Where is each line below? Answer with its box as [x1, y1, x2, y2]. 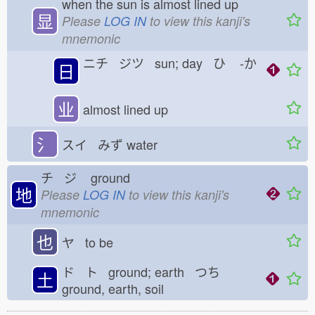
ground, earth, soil [62, 279, 174, 297]
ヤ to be [62, 233, 113, 251]
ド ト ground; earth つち [62, 262, 220, 281]
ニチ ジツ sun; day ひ [83, 53, 226, 72]
